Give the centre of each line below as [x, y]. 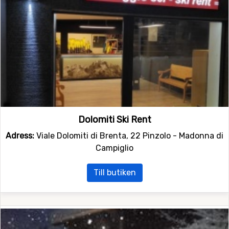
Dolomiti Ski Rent [114, 119]
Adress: [20, 135]
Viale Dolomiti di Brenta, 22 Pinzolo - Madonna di [129, 135]
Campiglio [114, 148]
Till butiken [114, 172]
